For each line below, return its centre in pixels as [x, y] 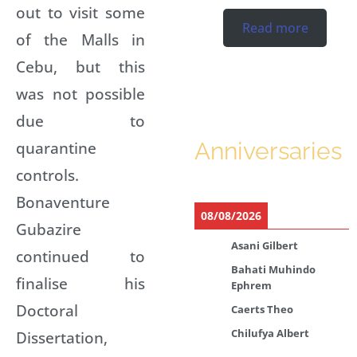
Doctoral [47, 310]
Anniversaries [268, 151]
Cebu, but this [80, 66]
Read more [275, 27]
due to [80, 120]
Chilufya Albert [270, 333]
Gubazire [49, 229]
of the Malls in [80, 39]
